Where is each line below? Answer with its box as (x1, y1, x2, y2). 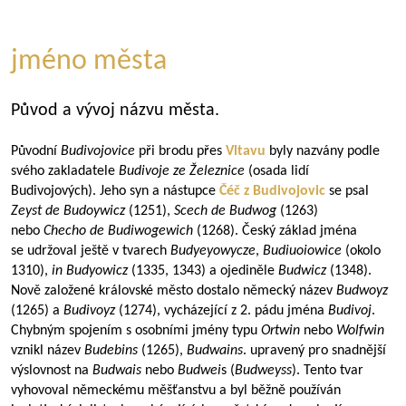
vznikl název (11, 343, 84, 358)
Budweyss (235, 363, 292, 378)
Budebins (84, 343, 138, 358)
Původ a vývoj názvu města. (11, 101, 219, 120)
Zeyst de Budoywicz (11, 204, 125, 218)
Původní (11, 144, 61, 159)
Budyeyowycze (170, 244, 256, 258)
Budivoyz (63, 304, 115, 318)
